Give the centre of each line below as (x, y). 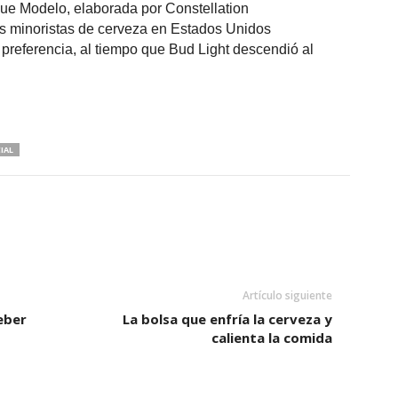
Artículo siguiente (287, 296)
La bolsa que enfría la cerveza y (227, 319)
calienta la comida (271, 338)
